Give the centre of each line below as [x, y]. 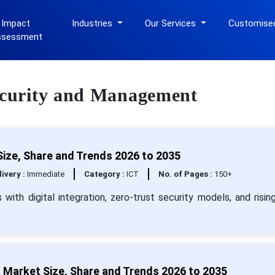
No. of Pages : [186, 174]
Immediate [45, 174]
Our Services [172, 23]
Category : [105, 174]
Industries [94, 23]
